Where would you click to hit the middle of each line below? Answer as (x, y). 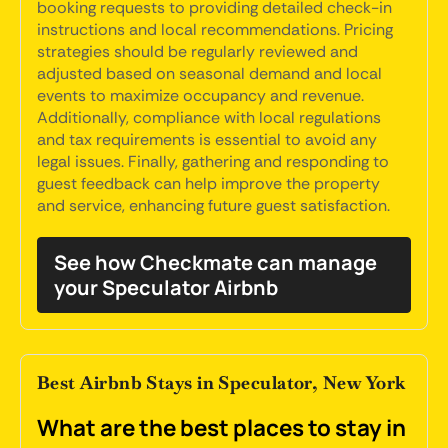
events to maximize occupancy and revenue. (200, 95)
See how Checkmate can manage (215, 262)
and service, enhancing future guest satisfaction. (213, 205)
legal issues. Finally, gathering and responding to (213, 161)
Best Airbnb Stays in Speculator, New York (221, 382)
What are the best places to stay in (221, 427)
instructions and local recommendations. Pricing (215, 29)
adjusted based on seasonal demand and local (209, 73)
